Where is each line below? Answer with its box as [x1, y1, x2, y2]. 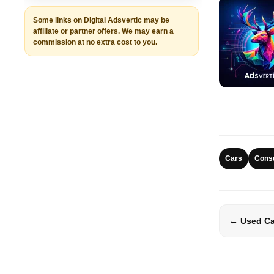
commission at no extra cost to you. [33, 37, 158, 46]
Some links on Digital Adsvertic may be [33, 15, 170, 24]
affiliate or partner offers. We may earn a [33, 26, 174, 35]
